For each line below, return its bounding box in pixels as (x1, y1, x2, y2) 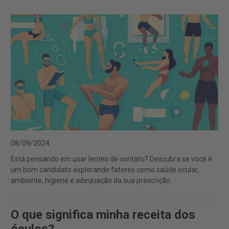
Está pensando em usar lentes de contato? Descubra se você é (11, 155, 212, 164)
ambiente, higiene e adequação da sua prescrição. (11, 176, 172, 185)
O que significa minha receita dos (11, 208, 195, 222)
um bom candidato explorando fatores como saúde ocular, (11, 166, 199, 174)
